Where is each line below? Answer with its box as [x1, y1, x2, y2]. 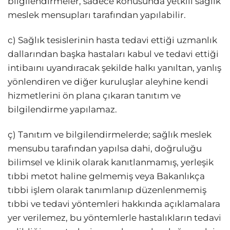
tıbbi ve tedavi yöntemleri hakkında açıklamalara [8, 199, 220, 209]
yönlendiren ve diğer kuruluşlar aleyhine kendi [8, 76, 208, 87]
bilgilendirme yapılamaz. [8, 104, 117, 115]
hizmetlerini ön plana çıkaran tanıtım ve [8, 90, 181, 101]
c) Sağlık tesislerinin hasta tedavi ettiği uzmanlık [8, 35, 217, 46]
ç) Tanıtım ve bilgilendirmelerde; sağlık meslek [8, 129, 212, 140]
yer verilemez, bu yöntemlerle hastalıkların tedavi [8, 213, 221, 223]
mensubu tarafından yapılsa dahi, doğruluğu [8, 143, 202, 154]
